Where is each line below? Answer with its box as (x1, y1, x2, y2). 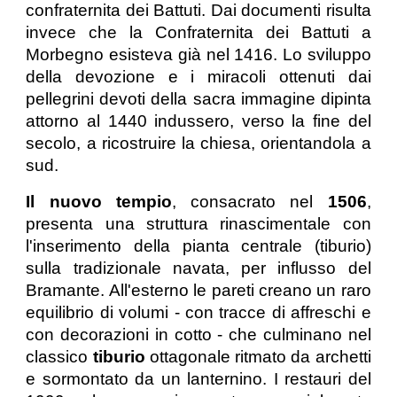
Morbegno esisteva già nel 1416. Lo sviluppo (26, 44, 371, 64)
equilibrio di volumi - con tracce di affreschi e (26, 302, 371, 322)
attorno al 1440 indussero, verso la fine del (26, 111, 371, 130)
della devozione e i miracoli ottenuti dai (26, 66, 371, 86)
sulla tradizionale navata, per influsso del (26, 258, 371, 277)
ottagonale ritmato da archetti (149, 346, 371, 366)
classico (26, 346, 93, 366)
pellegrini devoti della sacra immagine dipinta (26, 89, 371, 108)
